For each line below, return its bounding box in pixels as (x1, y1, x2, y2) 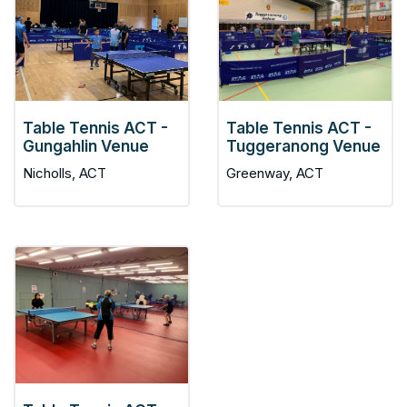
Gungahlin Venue (23, 137, 149, 156)
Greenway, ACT (226, 164, 323, 183)
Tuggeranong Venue (226, 137, 381, 156)
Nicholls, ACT (23, 164, 106, 183)
